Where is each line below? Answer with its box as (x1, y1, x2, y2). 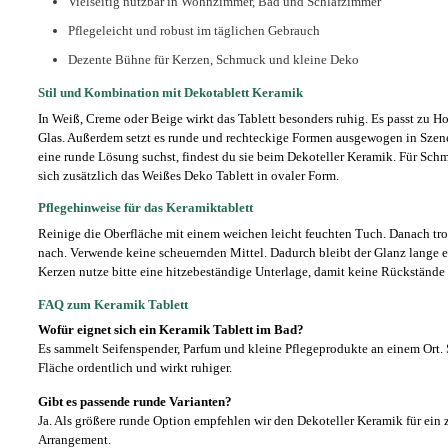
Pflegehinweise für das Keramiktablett (38, 200, 253, 216)
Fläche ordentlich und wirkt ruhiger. (38, 360, 232, 376)
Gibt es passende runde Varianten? (38, 394, 232, 410)
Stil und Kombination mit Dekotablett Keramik (38, 84, 303, 100)
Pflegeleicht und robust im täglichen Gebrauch (68, 23, 320, 39)
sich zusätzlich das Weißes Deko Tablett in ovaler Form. (38, 167, 339, 183)
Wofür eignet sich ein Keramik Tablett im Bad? (38, 322, 304, 338)
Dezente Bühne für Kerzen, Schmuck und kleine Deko (68, 52, 359, 68)
